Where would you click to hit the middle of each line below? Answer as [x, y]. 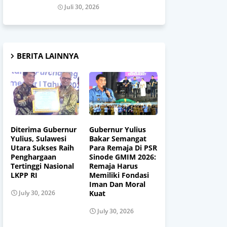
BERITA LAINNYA [48, 56]
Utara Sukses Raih [42, 147]
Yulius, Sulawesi [39, 138]
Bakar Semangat [118, 138]
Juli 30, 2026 [82, 7]
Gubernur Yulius [118, 129]
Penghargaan [33, 157]
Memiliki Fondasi [119, 175]
